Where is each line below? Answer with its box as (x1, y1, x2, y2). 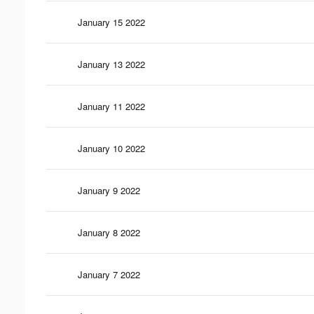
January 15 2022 (78, 15, 145, 29)
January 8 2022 (78, 225, 140, 239)
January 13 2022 (78, 57, 145, 71)
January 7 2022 (78, 267, 140, 281)
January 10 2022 (78, 141, 145, 155)
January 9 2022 (78, 183, 140, 197)
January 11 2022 (78, 99, 145, 113)
